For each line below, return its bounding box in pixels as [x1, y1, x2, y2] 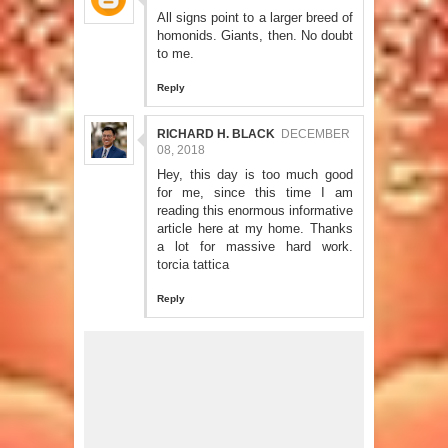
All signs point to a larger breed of [157, 10, 353, 26]
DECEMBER [281, 127, 350, 142]
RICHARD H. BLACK [157, 127, 275, 142]
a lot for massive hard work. [157, 239, 353, 255]
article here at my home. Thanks [157, 221, 353, 237]
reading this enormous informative [157, 203, 353, 219]
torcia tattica [157, 257, 229, 273]
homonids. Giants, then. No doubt [157, 28, 353, 44]
